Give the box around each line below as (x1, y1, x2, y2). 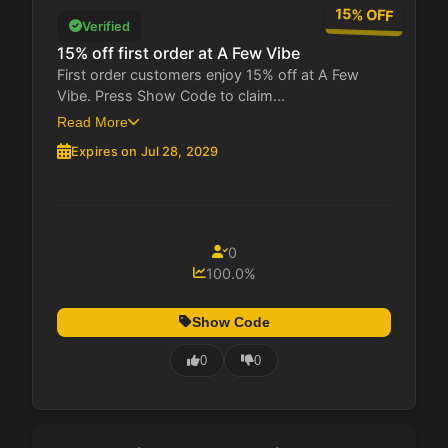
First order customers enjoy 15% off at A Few (57, 65, 359, 83)
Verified (82, 18, 130, 34)
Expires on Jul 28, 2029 (71, 143, 219, 159)
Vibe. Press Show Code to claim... (57, 86, 285, 104)
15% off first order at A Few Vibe (57, 42, 300, 63)
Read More (57, 113, 128, 130)
